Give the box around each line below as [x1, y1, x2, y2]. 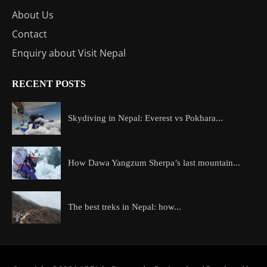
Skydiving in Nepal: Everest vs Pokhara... [68, 113, 223, 123]
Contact [12, 27, 47, 41]
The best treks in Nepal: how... [68, 202, 181, 212]
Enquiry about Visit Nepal [12, 46, 126, 60]
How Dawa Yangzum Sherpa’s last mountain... [68, 157, 240, 167]
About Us [12, 8, 54, 22]
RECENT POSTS [12, 79, 86, 89]
